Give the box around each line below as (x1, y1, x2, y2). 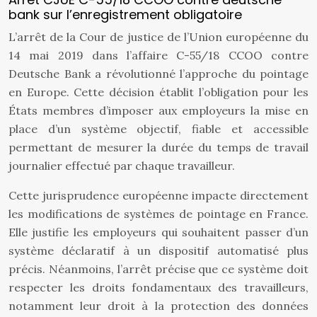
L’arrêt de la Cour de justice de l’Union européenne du (8, 30, 309, 44)
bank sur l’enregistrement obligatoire (8, 6, 242, 23)
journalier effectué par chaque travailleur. (8, 158, 235, 173)
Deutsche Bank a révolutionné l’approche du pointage (8, 67, 309, 81)
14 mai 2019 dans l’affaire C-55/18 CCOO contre (8, 48, 309, 62)
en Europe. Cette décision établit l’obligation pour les (8, 85, 309, 99)
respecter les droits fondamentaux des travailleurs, (8, 280, 309, 294)
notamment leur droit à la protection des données (8, 299, 309, 313)
